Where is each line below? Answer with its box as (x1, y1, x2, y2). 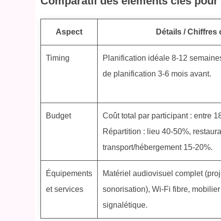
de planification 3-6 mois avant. (103, 70, 211, 78)
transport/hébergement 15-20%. (103, 143, 213, 152)
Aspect (56, 28, 82, 37)
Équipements (46, 169, 92, 178)
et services (46, 185, 83, 194)
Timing (46, 54, 70, 63)
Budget (46, 111, 71, 120)
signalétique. (103, 201, 147, 210)
